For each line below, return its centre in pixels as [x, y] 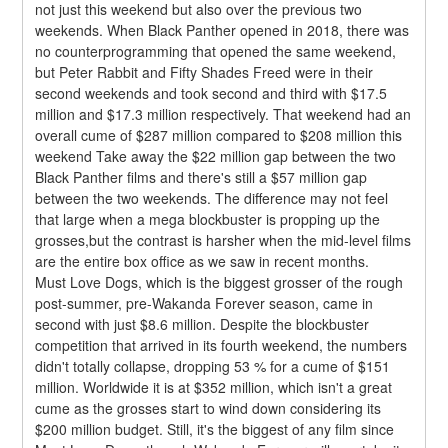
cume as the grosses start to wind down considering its [208, 407]
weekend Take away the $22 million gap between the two [216, 155]
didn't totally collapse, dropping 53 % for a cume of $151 [213, 365]
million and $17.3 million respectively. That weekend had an [223, 113]
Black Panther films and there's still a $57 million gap [201, 176]
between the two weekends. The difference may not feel [212, 197]
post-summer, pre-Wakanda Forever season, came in [204, 302]
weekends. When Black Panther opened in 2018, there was [222, 29]
